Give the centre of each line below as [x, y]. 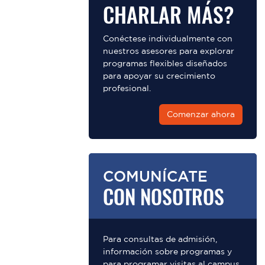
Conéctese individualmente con [168, 38]
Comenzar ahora [201, 114]
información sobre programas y [167, 251]
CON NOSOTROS [164, 197]
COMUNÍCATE [155, 176]
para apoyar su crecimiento [159, 76]
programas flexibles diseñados [165, 63]
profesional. [127, 88]
